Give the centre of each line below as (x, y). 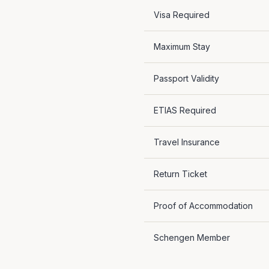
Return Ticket (180, 174)
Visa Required (182, 15)
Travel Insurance (187, 142)
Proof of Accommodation (203, 206)
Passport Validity (186, 78)
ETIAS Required (185, 110)
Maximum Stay (182, 47)
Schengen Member (192, 237)
